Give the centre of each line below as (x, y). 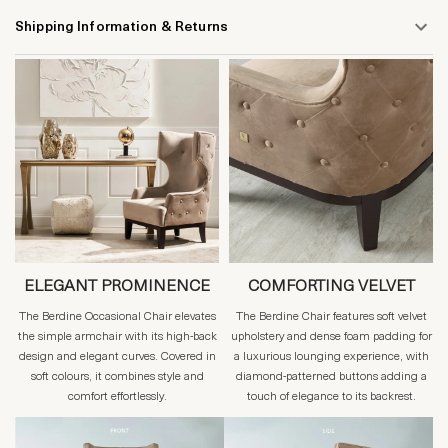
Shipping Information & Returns (121, 27)
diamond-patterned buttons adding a (331, 377)
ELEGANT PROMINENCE (117, 287)
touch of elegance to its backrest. (331, 397)
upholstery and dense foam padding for (331, 337)
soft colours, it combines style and (117, 377)
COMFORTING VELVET (331, 287)
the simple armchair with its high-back (117, 337)
